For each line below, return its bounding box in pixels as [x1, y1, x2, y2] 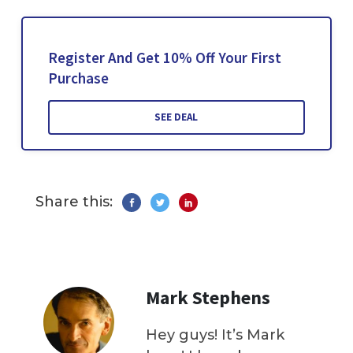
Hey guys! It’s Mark [146, 326, 284, 344]
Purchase [47, 69, 109, 88]
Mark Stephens [146, 285, 270, 310]
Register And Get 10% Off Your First [47, 48, 281, 68]
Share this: [35, 193, 113, 211]
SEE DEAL [154, 110, 199, 124]
